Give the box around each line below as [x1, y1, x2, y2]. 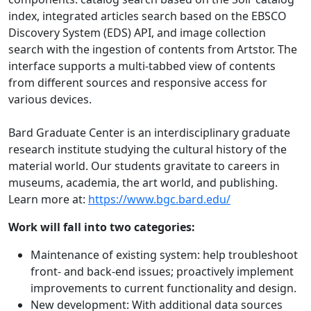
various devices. [8, 92, 92, 108]
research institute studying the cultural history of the [8, 142, 287, 158]
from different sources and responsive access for [8, 75, 267, 91]
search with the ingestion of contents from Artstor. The [8, 42, 297, 58]
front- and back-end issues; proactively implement [31, 264, 294, 280]
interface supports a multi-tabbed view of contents [8, 58, 276, 74]
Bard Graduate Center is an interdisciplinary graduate [8, 125, 290, 141]
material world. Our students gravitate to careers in [8, 158, 280, 174]
